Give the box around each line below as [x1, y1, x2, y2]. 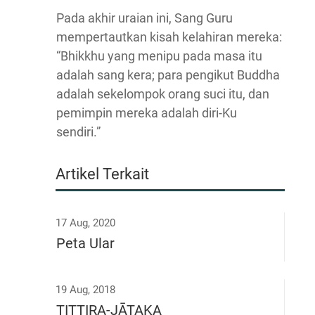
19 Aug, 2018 [56, 283, 115, 296]
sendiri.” [56, 124, 101, 139]
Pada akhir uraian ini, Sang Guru [56, 11, 233, 25]
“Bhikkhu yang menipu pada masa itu [56, 49, 262, 63]
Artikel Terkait [56, 165, 149, 183]
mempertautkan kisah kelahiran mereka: [56, 30, 282, 44]
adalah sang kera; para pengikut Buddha [56, 67, 280, 82]
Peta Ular [56, 235, 115, 252]
